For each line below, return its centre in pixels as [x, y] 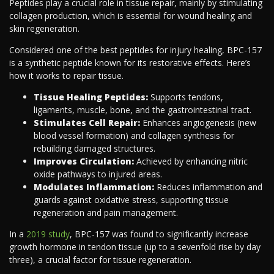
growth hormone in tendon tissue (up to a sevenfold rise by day [135, 247]
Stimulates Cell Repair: [87, 123]
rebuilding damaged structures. [94, 149]
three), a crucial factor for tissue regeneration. [100, 260]
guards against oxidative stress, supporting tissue [131, 200]
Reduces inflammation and [208, 187]
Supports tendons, [186, 97]
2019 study [48, 234]
